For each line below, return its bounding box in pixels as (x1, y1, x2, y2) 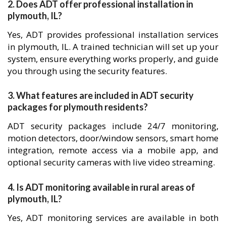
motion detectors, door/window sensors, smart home (8, 132, 218, 144)
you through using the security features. (8, 65, 167, 77)
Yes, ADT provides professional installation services (8, 28, 218, 40)
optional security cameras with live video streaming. (8, 156, 215, 168)
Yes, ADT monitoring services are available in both (8, 211, 218, 223)
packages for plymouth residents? (8, 101, 148, 113)
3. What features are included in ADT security (8, 90, 194, 101)
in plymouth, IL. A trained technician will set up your (8, 40, 218, 52)
